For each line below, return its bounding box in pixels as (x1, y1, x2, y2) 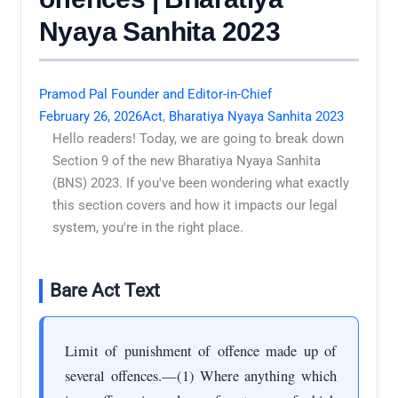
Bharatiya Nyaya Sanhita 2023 (169, 107, 345, 124)
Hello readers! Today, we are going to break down (52, 130, 345, 147)
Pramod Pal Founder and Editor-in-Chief (39, 85, 273, 102)
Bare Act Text (50, 279, 161, 301)
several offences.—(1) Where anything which (65, 365, 337, 386)
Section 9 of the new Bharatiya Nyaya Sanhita (52, 152, 322, 169)
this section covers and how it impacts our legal (52, 196, 338, 213)
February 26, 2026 (39, 107, 143, 124)
